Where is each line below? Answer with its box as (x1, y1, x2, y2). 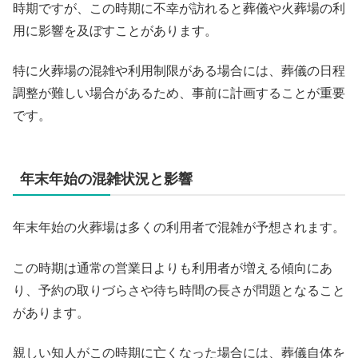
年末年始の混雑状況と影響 (20, 171, 193, 188)
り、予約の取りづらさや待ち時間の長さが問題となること (13, 283, 345, 297)
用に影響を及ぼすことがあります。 (13, 23, 217, 38)
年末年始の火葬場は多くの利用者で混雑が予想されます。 (13, 221, 345, 235)
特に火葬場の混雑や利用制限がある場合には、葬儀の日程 (13, 64, 345, 78)
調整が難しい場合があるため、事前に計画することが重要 (13, 86, 345, 101)
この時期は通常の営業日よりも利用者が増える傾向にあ (13, 261, 332, 275)
